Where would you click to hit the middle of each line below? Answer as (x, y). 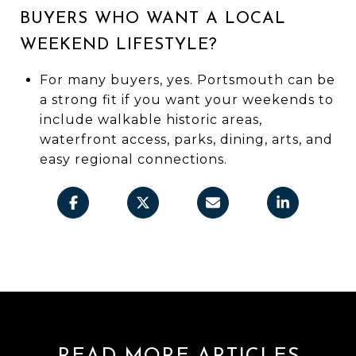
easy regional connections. (133, 159)
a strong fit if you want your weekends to (186, 99)
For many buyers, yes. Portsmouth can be (187, 79)
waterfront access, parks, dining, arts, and (186, 139)
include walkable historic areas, (151, 119)
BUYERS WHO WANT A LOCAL (153, 18)
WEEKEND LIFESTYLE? (119, 44)
